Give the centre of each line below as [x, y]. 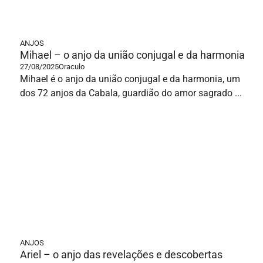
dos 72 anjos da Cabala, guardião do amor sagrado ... [131, 93]
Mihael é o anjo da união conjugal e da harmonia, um [130, 79]
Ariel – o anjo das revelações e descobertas [121, 254]
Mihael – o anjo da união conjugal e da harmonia [132, 55]
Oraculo [72, 67]
